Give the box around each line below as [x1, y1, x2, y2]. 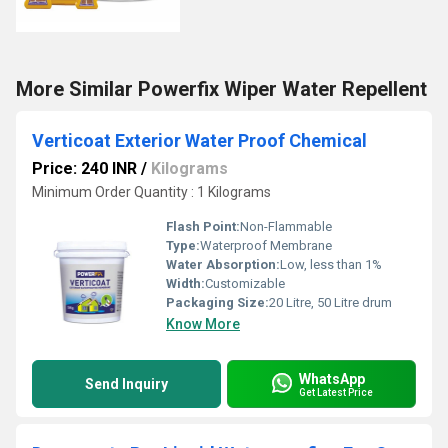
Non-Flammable [240, 219, 332, 234]
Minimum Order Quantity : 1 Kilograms [32, 184, 271, 200]
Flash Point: [166, 219, 240, 234]
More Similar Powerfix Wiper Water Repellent [16, 77, 427, 101]
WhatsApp [299, 370, 365, 387]
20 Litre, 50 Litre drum [269, 295, 392, 310]
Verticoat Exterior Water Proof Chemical [32, 130, 367, 151]
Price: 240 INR [32, 159, 137, 178]
